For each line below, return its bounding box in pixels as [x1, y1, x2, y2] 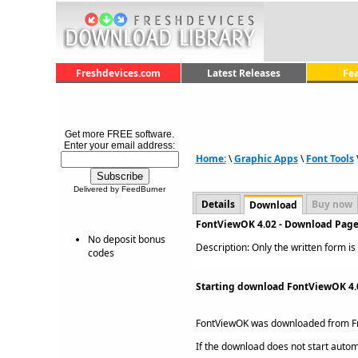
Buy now [311, 197, 352, 211]
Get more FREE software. [65, 129, 174, 140]
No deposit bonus [87, 233, 165, 246]
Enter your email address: [64, 140, 175, 151]
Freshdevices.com [75, 66, 161, 80]
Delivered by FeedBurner [74, 185, 165, 193]
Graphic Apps [233, 152, 298, 165]
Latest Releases [206, 66, 280, 80]
